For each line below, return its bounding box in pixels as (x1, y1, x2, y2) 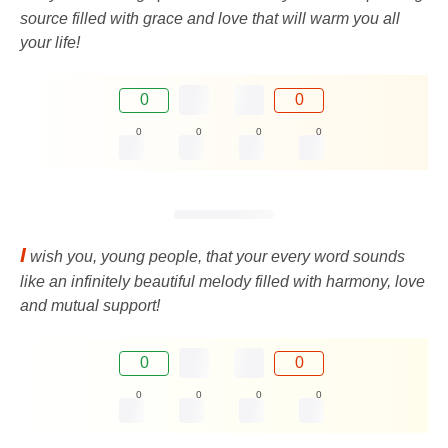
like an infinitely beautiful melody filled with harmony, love (20, 273, 425, 291)
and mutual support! (20, 297, 160, 315)
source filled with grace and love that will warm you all (20, 10, 400, 28)
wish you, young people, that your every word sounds (26, 248, 405, 266)
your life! (20, 34, 80, 52)
